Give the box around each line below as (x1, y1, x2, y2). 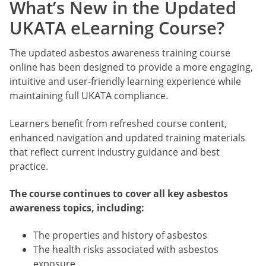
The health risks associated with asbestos (33, 243, 218, 256)
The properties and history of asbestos (33, 229, 207, 242)
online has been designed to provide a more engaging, (9, 61, 253, 74)
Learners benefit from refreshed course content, (9, 116, 227, 130)
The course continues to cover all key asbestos (9, 187, 228, 201)
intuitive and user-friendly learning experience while (9, 75, 241, 88)
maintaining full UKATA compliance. (9, 89, 168, 103)
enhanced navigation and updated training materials (9, 131, 245, 144)
